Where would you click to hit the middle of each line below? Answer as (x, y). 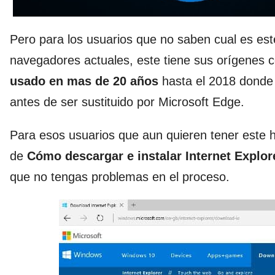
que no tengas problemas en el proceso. (120, 176)
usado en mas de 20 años (84, 81)
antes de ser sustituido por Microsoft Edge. (127, 102)
